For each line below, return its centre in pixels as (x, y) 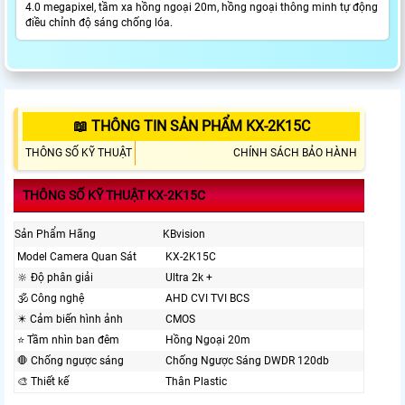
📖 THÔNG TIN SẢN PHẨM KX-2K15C (191, 127)
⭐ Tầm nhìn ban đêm (68, 340)
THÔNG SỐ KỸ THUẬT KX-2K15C (114, 196)
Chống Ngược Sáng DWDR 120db (247, 361)
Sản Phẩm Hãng (55, 235)
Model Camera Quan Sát (77, 257)
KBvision (184, 235)
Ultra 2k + (189, 278)
